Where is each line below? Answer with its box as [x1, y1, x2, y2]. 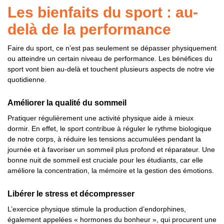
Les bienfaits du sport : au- [7, 4, 198, 20]
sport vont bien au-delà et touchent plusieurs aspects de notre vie [7, 65, 214, 73]
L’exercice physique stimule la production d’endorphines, [7, 205, 186, 213]
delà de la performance [7, 21, 171, 37]
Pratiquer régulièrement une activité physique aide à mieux [7, 114, 193, 122]
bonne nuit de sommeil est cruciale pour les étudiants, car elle [7, 156, 203, 164]
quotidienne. [7, 75, 46, 83]
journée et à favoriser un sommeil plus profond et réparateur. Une [7, 145, 215, 153]
